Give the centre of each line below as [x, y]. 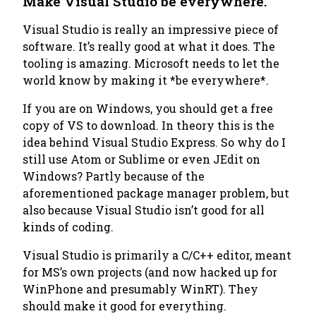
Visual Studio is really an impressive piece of [151, 29]
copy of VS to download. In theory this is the [148, 125]
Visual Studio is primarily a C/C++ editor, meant [157, 255]
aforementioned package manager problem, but [156, 193]
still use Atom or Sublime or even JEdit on [141, 159]
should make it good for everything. [124, 306]
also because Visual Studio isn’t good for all [144, 210]
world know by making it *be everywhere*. [146, 80]
